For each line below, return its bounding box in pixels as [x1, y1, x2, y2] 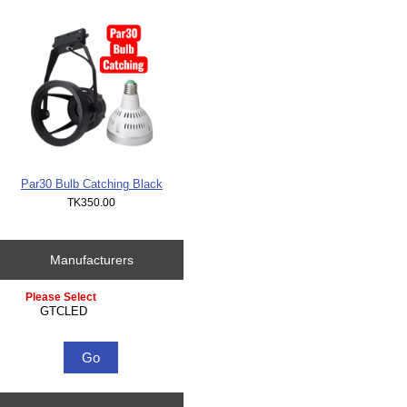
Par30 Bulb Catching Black [20, 177, 163, 192]
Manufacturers [49, 253, 134, 268]
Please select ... [17, 291, 95, 303]
